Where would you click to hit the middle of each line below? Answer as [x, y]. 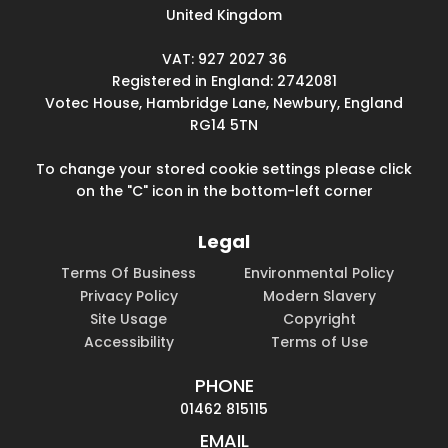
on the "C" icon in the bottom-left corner [224, 190]
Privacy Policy [128, 295]
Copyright [319, 318]
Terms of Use [319, 341]
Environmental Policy [319, 272]
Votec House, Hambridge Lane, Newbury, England [224, 102]
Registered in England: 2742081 [224, 80]
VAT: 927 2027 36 [224, 58]
